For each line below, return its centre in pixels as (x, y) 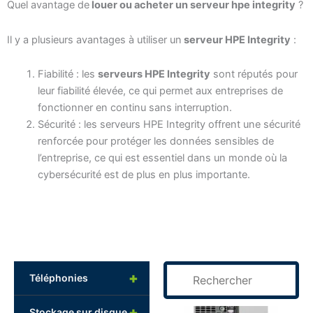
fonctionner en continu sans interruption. (134, 108)
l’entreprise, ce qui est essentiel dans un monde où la (162, 158)
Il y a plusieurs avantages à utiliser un (94, 39)
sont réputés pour (254, 74)
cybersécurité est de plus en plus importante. (144, 175)
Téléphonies (59, 277)
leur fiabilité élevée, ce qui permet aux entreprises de (160, 91)
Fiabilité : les (67, 74)
